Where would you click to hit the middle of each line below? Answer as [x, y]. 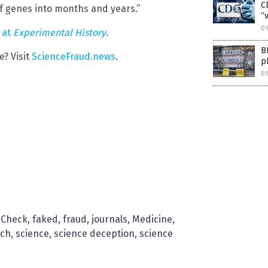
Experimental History [60, 33]
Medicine [152, 220]
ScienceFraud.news [74, 57]
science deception [94, 234]
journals [109, 220]
